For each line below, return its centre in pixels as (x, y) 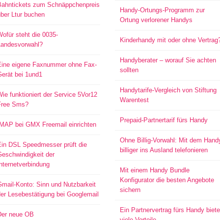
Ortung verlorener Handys (156, 20)
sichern (130, 190)
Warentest (134, 100)
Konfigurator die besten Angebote (167, 180)
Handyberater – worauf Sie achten (168, 60)
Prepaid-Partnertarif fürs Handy (164, 120)
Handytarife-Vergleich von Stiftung (168, 90)
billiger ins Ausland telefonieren (164, 150)
